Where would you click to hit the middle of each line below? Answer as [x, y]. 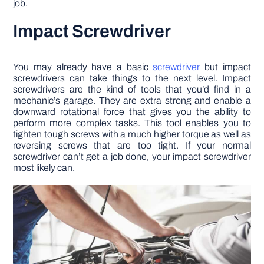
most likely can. [44, 168]
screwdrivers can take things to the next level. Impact [132, 78]
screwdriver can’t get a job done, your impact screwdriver [132, 157]
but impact [225, 67]
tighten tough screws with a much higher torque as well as [132, 134]
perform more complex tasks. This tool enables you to [132, 123]
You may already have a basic [83, 67]
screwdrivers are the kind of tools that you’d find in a [132, 90]
